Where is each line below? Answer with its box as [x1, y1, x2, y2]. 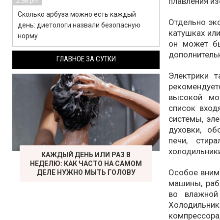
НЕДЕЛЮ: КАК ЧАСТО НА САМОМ [30, 160, 142, 167]
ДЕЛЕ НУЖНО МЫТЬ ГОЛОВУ [36, 168, 136, 176]
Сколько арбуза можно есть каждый [18, 10, 136, 18]
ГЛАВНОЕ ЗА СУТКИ [56, 55, 116, 63]
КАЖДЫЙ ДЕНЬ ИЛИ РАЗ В [41, 151, 131, 159]
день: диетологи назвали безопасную [18, 21, 140, 29]
